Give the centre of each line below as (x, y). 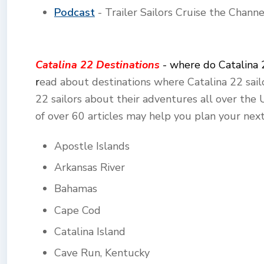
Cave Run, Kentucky (102, 253)
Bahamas (76, 189)
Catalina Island (90, 231)
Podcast (75, 12)
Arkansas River (90, 168)
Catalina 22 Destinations (99, 65)
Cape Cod (77, 210)
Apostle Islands (92, 146)
